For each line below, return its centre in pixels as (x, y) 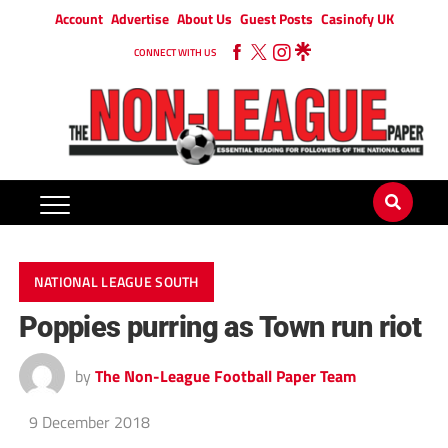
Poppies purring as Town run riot (220, 327)
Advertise (139, 18)
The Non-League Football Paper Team (225, 376)
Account (78, 18)
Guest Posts (276, 18)
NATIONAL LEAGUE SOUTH (116, 282)
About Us (204, 18)
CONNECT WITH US (175, 52)
